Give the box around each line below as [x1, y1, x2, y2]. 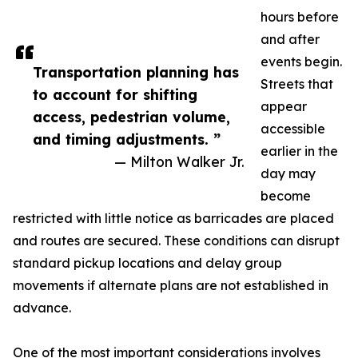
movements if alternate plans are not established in [13, 277, 328, 293]
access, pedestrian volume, [33, 108, 230, 125]
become [261, 188, 311, 204]
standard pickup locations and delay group [13, 255, 282, 271]
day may [261, 165, 316, 181]
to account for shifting [33, 86, 197, 103]
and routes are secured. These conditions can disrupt [13, 233, 340, 249]
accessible [261, 121, 325, 137]
